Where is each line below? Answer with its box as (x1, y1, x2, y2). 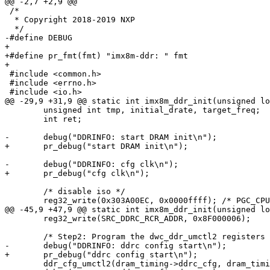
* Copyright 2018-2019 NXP (5, 15, 14, 25)
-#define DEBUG (5, 33, 72, 43)
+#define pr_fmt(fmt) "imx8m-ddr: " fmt (5, 51, 188, 61)
